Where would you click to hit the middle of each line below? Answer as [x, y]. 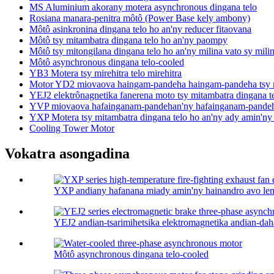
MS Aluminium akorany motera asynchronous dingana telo [143, 7]
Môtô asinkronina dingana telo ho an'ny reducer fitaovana [140, 29]
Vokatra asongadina [67, 154]
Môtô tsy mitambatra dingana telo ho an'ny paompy [128, 40]
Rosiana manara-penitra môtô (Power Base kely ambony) [140, 18]
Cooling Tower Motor [72, 128]
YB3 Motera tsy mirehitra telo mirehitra [106, 73]
